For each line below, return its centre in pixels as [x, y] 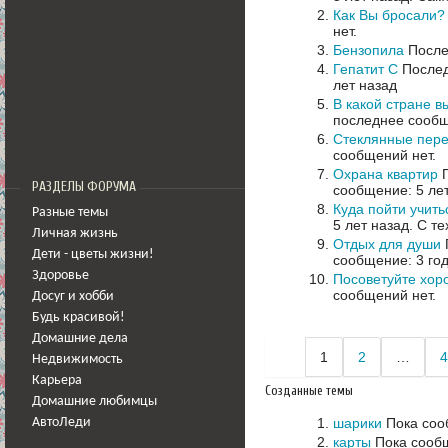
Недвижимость [77, 359]
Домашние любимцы [94, 401]
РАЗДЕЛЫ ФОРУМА [84, 187]
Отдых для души [387, 243]
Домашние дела [80, 338]
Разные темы [70, 212]
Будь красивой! [78, 317]
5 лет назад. [375, 224]
